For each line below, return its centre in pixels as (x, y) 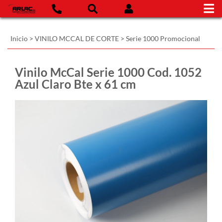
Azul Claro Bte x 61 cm (75, 84)
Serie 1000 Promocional (163, 38)
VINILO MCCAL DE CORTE (77, 38)
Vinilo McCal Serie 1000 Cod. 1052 (108, 72)
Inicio (19, 38)
